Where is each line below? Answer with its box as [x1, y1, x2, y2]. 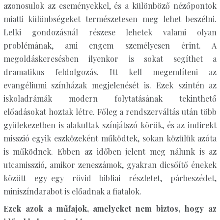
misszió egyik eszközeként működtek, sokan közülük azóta [3, 133, 217, 143]
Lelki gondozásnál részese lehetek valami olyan [3, 27, 217, 37]
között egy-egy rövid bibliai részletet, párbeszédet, [3, 173, 217, 183]
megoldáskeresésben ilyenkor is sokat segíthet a [3, 54, 217, 64]
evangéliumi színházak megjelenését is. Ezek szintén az [3, 80, 217, 90]
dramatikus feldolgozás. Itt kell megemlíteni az [3, 67, 217, 77]
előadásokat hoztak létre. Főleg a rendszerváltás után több [3, 107, 217, 117]
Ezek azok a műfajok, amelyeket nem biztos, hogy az [3, 203, 217, 214]
